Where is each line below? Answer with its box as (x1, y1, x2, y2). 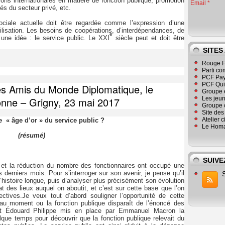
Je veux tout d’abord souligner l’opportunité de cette (22, 192, 184, 200)
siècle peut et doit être (116, 34, 184, 42)
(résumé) (18, 132, 45, 140)
